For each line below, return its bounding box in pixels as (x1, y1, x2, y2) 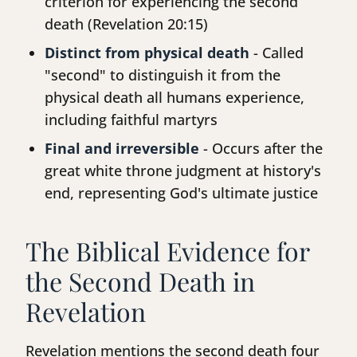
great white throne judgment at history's (45, 161, 321, 181)
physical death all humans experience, (45, 88, 304, 108)
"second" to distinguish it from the (45, 65, 280, 85)
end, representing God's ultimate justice (45, 183, 318, 203)
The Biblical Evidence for (25, 233, 309, 269)
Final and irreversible (45, 139, 199, 159)
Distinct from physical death (45, 43, 249, 63)
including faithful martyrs (45, 110, 218, 130)
